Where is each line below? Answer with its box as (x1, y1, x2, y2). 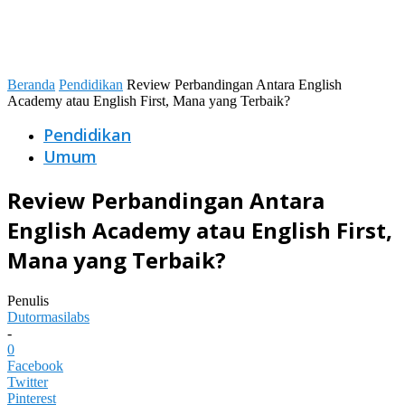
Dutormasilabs (7, 309, 89, 325)
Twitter (7, 374, 48, 391)
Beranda (7, 77, 55, 93)
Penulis (7, 293, 49, 309)
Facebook (7, 358, 63, 374)
